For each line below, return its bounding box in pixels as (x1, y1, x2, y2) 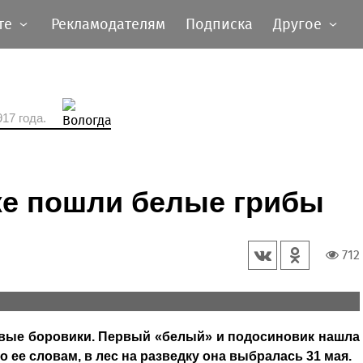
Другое (273, 15, 322, 33)
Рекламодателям (51, 15, 165, 33)
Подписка (186, 15, 253, 33)
